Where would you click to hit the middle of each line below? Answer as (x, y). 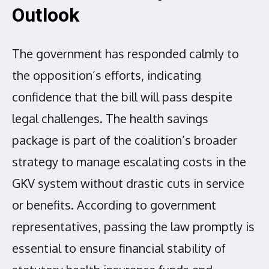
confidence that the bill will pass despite (122, 97)
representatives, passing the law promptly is (133, 227)
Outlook (46, 15)
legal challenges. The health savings (110, 119)
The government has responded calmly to (125, 54)
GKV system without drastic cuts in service (128, 183)
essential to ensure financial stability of (119, 248)
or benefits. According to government (114, 205)
